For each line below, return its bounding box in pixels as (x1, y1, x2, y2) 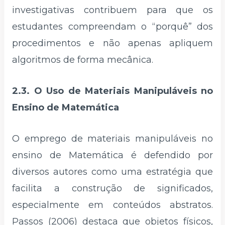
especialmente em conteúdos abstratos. (12, 199, 213, 210)
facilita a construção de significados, (12, 182, 213, 194)
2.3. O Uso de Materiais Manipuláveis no (12, 85, 213, 96)
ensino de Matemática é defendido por (12, 149, 213, 161)
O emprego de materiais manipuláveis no (12, 133, 213, 144)
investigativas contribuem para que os (12, 5, 213, 16)
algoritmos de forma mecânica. (12, 54, 153, 66)
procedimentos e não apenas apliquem (12, 38, 213, 49)
